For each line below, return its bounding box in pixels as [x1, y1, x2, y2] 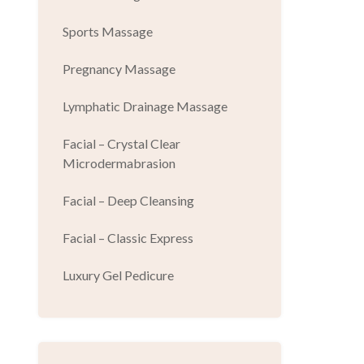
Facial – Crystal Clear [62, 136, 180, 152]
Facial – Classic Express [62, 230, 193, 246]
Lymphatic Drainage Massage [62, 98, 227, 115]
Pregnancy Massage [62, 61, 175, 77]
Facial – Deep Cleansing [62, 193, 194, 209]
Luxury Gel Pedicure [62, 267, 174, 284]
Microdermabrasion [62, 155, 175, 171]
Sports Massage [62, 24, 153, 40]
